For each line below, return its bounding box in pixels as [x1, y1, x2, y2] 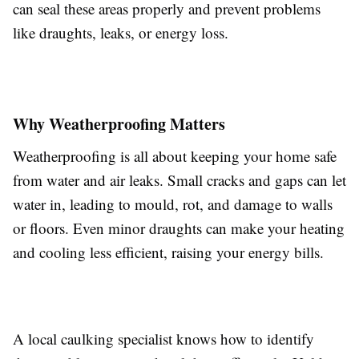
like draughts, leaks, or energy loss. [13, 22, 228, 43]
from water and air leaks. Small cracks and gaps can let [13, 170, 346, 191]
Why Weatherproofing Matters [13, 112, 225, 136]
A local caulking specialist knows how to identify [13, 329, 314, 349]
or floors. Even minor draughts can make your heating [13, 218, 345, 239]
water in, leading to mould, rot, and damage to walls [13, 194, 333, 215]
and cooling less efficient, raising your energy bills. [13, 242, 324, 263]
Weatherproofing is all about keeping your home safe [13, 146, 337, 167]
